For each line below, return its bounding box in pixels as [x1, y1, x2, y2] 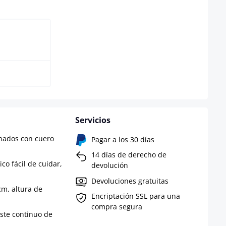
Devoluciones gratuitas [91, 176, 168, 186]
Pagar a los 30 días [91, 134, 154, 144]
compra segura [91, 202, 142, 212]
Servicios [75, 115, 110, 126]
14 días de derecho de [91, 150, 166, 160]
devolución [91, 160, 128, 171]
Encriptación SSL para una [91, 191, 180, 201]
